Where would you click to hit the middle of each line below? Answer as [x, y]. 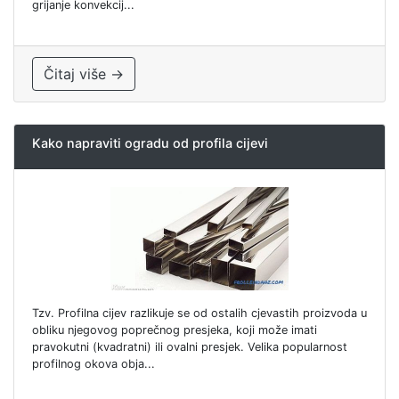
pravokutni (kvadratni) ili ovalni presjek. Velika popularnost [190, 347]
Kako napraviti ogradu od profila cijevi [150, 142]
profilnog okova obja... [94, 364]
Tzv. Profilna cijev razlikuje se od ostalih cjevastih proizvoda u [199, 313]
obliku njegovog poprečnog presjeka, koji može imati [175, 330]
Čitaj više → [84, 73]
